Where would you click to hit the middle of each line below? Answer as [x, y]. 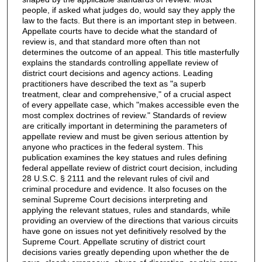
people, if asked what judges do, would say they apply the [129, 10]
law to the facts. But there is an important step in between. [130, 20]
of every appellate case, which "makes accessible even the [131, 104]
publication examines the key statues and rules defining [125, 157]
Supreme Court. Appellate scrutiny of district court [114, 241]
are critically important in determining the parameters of [125, 125]
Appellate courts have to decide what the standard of [120, 31]
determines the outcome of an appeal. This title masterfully [131, 52]
